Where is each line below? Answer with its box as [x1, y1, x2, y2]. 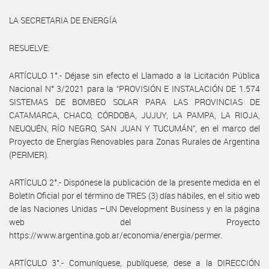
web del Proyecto [9, 216, 260, 228]
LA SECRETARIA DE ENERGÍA [9, 14, 117, 26]
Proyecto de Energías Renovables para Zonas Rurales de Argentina [9, 135, 260, 147]
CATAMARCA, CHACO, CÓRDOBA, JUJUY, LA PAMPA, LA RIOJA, [9, 109, 260, 121]
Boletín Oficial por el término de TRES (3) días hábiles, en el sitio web [9, 189, 260, 201]
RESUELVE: [9, 41, 50, 53]
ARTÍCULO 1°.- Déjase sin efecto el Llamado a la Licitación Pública [9, 69, 260, 81]
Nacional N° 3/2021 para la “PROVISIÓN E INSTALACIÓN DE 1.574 [9, 82, 260, 94]
